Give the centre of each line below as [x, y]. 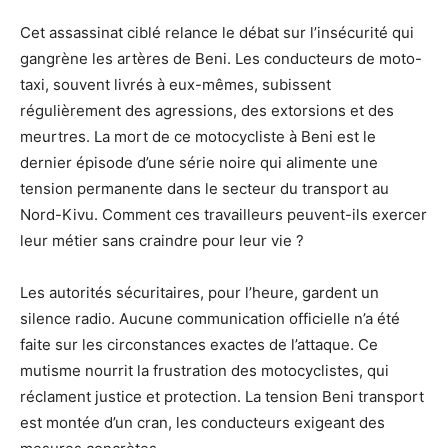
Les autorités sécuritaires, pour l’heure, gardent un [199, 292]
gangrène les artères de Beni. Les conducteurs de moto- [221, 58]
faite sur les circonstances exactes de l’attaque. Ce [199, 344]
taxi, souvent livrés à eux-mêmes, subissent [175, 84]
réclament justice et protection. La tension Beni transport [222, 396]
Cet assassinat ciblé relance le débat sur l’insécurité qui [217, 32]
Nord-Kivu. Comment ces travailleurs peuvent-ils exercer [223, 214]
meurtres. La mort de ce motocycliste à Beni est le [198, 136]
